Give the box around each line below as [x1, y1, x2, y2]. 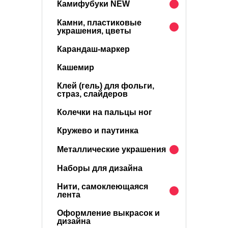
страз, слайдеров [57, 90, 128, 98]
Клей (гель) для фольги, [57, 81, 154, 90]
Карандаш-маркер [57, 45, 130, 53]
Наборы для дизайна [57, 164, 142, 173]
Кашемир [57, 63, 94, 72]
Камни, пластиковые [57, 18, 141, 27]
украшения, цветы [57, 26, 131, 35]
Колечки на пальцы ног [57, 108, 152, 117]
